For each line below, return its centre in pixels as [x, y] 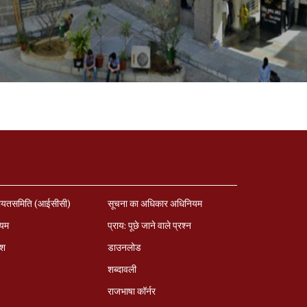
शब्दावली [122, 269]
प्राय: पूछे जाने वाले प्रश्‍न [149, 225]
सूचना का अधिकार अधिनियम [155, 203]
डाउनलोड [124, 247]
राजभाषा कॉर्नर [131, 291]
